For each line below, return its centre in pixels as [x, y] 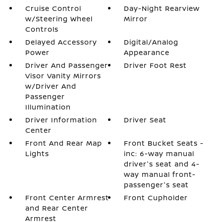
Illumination [48, 107]
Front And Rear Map [63, 143]
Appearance [147, 52]
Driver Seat [145, 120]
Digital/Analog [151, 42]
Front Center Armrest [67, 197]
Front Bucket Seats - [164, 143]
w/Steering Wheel [59, 19]
